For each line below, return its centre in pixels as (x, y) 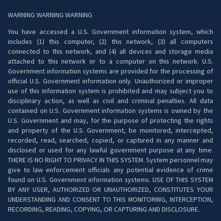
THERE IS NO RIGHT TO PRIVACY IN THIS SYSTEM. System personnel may (110, 160)
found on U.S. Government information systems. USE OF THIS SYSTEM (110, 179)
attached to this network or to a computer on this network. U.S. (110, 61)
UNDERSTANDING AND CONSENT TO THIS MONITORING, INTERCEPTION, (110, 199)
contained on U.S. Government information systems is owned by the (110, 110)
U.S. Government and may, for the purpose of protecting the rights (110, 120)
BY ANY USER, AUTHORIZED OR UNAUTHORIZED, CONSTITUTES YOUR (110, 189)
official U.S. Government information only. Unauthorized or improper (110, 81)
